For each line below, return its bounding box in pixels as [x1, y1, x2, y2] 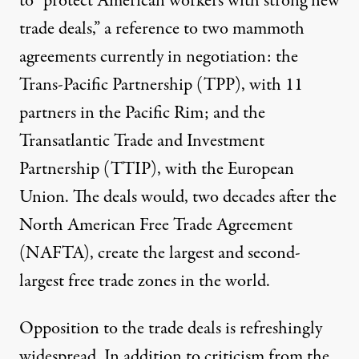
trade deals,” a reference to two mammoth [19, 15, 305, 42]
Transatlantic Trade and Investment [19, 127, 264, 154]
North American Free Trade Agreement [19, 212, 292, 238]
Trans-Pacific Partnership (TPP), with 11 [19, 71, 303, 98]
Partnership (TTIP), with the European [19, 155, 294, 182]
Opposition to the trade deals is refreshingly [19, 315, 322, 341]
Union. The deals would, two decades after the [19, 184, 337, 210]
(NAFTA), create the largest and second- [19, 240, 301, 266]
